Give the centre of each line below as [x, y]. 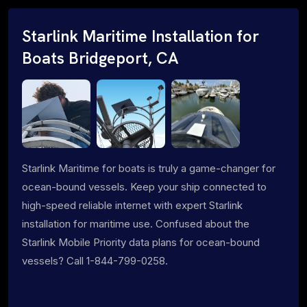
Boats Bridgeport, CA [100, 58]
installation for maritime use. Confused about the [136, 223]
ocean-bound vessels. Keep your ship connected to [144, 186]
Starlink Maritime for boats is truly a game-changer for [149, 168]
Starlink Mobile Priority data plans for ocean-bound [141, 242]
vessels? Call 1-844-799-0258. [95, 260]
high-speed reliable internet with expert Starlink [132, 205]
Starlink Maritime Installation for [140, 36]
